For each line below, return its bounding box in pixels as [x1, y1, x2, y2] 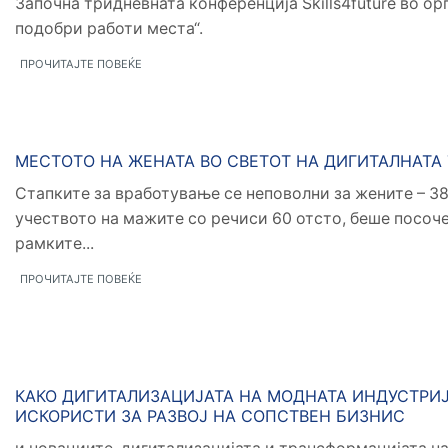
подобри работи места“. [15, 19, 203, 39]
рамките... [15, 234, 94, 254]
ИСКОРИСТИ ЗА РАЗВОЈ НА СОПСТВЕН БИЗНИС [15, 406, 405, 427]
